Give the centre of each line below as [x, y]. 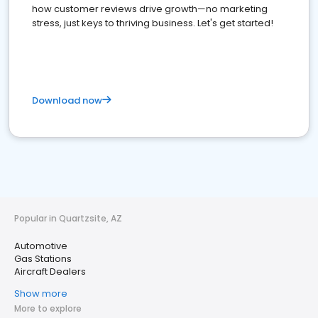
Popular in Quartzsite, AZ [68, 218]
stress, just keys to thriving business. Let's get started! [153, 23]
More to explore [48, 308]
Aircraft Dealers [50, 272]
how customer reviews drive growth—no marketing [150, 9]
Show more [41, 294]
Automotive [41, 246]
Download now [67, 100]
